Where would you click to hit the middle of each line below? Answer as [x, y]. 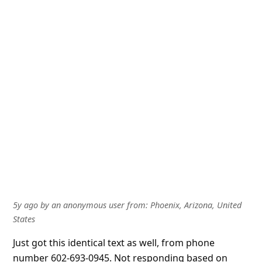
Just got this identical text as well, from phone [113, 242]
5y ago [25, 205]
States [24, 219]
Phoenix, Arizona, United [196, 205]
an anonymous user [88, 205]
